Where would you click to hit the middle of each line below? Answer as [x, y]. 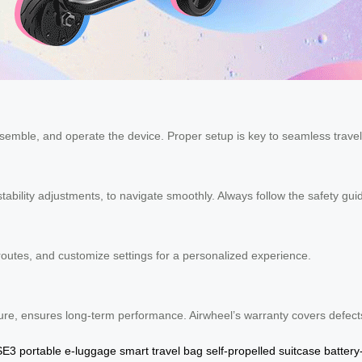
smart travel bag [161, 350]
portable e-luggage [68, 350]
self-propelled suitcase [263, 350]
